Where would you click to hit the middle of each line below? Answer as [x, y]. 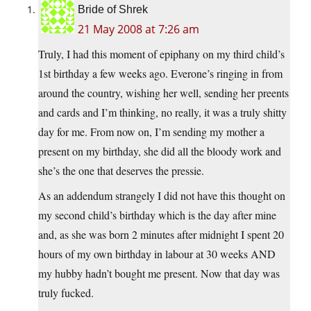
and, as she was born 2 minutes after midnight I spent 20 [161, 235]
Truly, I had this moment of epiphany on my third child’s [161, 54]
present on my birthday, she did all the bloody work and [160, 151]
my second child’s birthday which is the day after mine [157, 215]
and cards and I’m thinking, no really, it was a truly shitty [162, 112]
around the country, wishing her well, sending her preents [163, 93]
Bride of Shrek [113, 10]
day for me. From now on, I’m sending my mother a [151, 132]
